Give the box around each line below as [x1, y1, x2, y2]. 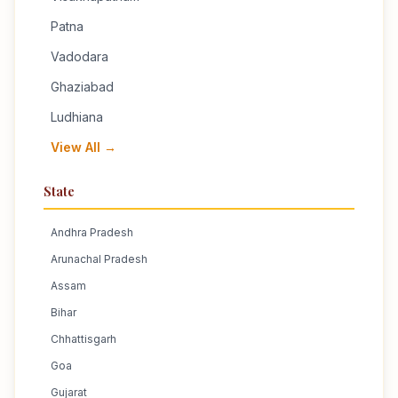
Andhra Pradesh [51, 226, 133, 239]
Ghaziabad [51, 79, 114, 94]
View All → [51, 139, 116, 155]
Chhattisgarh [51, 332, 116, 346]
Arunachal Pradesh [51, 252, 147, 266]
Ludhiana [51, 109, 103, 124]
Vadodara [51, 49, 108, 64]
